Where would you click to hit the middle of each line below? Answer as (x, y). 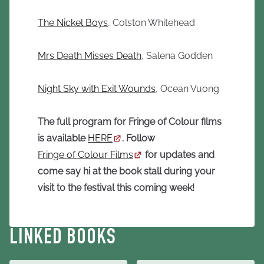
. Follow (138, 138)
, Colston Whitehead (151, 23)
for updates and (179, 155)
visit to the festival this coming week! (116, 188)
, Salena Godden (177, 56)
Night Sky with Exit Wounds (97, 89)
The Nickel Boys (73, 23)
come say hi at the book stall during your (126, 171)
